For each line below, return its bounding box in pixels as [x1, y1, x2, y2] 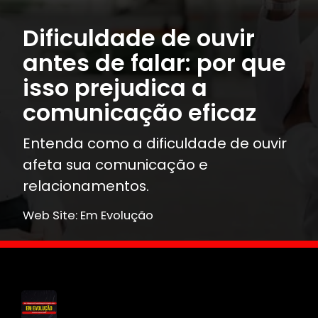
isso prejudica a [23, 72, 207, 104]
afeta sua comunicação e [23, 155, 208, 175]
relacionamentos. [23, 176, 149, 197]
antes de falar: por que [23, 48, 286, 79]
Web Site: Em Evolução [23, 207, 153, 224]
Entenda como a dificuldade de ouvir [23, 133, 287, 154]
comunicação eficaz [23, 97, 256, 129]
